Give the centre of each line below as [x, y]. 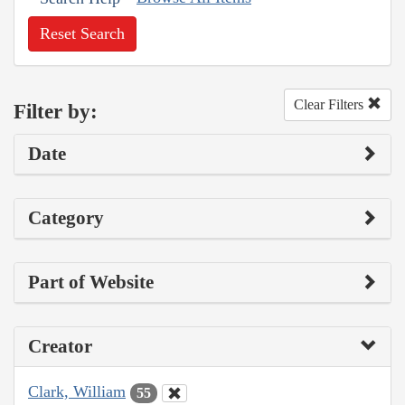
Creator [60, 347]
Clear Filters [330, 105]
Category [66, 218]
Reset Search [82, 34]
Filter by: [56, 111]
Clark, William [77, 392]
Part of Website [91, 283]
